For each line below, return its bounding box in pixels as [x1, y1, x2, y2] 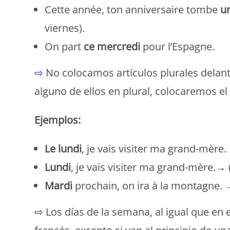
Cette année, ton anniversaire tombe [45, 2, 221, 16]
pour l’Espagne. [143, 39, 215, 53]
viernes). [45, 21, 85, 35]
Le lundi [45, 141, 82, 156]
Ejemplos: [34, 112, 81, 127]
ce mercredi [84, 39, 143, 53]
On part [45, 39, 84, 53]
